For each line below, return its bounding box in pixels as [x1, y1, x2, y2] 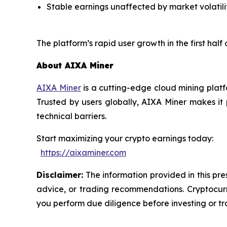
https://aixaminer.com [41, 147, 126, 158]
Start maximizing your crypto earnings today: [36, 133, 213, 143]
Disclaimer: [36, 170, 83, 180]
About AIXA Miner [36, 60, 113, 70]
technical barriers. [36, 111, 106, 121]
